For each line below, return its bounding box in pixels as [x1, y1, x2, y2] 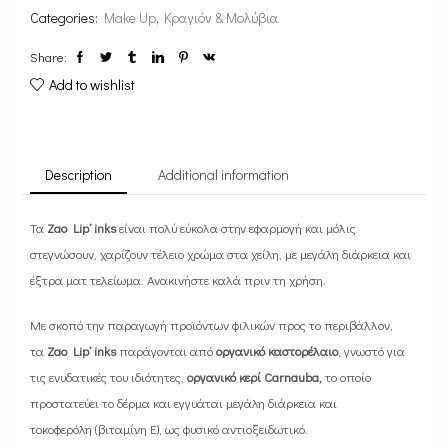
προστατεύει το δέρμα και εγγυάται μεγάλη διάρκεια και [30, 393, 337, 411]
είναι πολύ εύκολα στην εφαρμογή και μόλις [116, 219, 356, 237]
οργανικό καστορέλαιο [216, 341, 338, 359]
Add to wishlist [49, 75, 135, 95]
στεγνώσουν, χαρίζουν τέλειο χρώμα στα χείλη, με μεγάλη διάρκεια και [30, 245, 411, 263]
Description [45, 165, 112, 185]
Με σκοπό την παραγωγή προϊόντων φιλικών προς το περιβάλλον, [30, 315, 393, 333]
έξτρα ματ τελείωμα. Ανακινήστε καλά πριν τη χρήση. [30, 271, 326, 289]
